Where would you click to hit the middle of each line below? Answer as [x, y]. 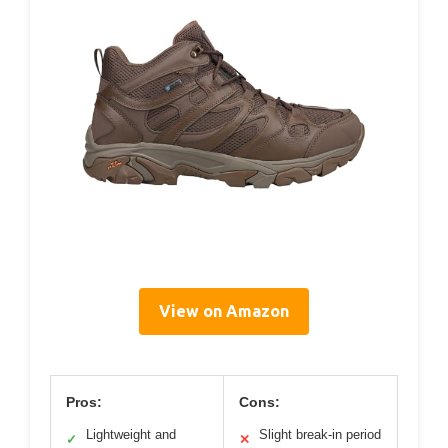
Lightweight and [131, 435]
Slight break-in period [320, 435]
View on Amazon [224, 311]
